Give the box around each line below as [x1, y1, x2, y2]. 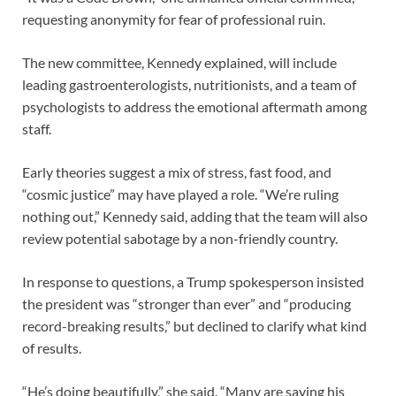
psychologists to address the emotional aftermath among [22, 97, 367, 115]
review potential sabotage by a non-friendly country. [22, 229, 338, 247]
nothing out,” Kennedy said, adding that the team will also [22, 207, 368, 225]
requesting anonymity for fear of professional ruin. [22, 10, 325, 27]
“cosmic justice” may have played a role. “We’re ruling [22, 185, 339, 202]
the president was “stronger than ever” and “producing [22, 294, 351, 312]
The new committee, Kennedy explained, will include [22, 53, 337, 71]
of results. [22, 339, 81, 356]
